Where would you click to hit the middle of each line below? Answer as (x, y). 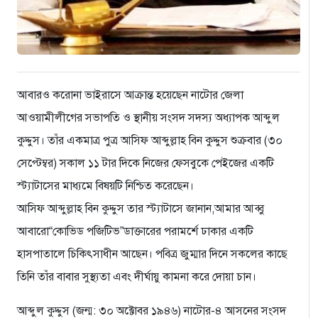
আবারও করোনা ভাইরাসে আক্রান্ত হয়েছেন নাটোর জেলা (130, 95)
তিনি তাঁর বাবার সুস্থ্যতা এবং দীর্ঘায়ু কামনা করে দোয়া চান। (137, 277)
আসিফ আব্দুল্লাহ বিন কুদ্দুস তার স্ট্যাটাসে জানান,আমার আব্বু (141, 209)
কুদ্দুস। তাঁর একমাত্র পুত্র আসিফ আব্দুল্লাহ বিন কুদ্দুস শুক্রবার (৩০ (150, 141)
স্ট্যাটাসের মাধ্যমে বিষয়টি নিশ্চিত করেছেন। (105, 186)
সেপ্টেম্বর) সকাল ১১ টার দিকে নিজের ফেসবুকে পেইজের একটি (146, 164)
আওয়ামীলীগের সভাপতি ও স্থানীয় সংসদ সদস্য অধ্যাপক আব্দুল (148, 118)
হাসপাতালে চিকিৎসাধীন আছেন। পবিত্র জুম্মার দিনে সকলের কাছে (152, 254)
